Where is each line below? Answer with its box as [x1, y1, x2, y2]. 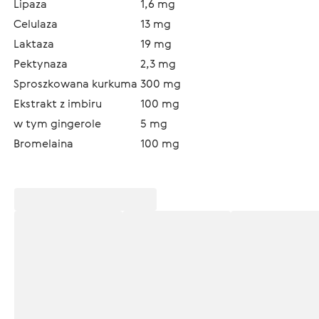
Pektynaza [14, 56, 68, 71]
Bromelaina [14, 135, 73, 151]
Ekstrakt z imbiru [14, 95, 102, 111]
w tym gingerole [14, 115, 101, 131]
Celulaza [14, 16, 58, 31]
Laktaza [14, 36, 54, 51]
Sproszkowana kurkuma [14, 75, 137, 91]
